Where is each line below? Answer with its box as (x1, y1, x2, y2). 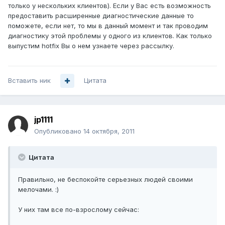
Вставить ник (8, 76, 51, 85)
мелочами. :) (18, 185, 59, 194)
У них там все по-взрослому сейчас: (18, 205, 139, 214)
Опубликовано (34, 127, 83, 136)
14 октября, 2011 (83, 127, 135, 136)
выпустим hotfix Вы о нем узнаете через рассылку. (8, 42, 174, 50)
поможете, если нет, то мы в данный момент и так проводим (8, 22, 208, 30)
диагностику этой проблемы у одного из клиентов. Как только (8, 32, 212, 40)
